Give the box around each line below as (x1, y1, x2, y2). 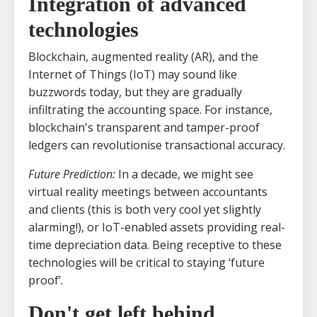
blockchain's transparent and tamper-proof (28, 119, 260, 135)
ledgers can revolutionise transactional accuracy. (28, 137, 285, 153)
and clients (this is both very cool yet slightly (28, 201, 261, 217)
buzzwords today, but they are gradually (28, 83, 242, 100)
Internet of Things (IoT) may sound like (28, 66, 237, 82)
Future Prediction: (28, 166, 115, 182)
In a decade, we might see (115, 166, 253, 182)
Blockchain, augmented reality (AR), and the (28, 48, 258, 64)
